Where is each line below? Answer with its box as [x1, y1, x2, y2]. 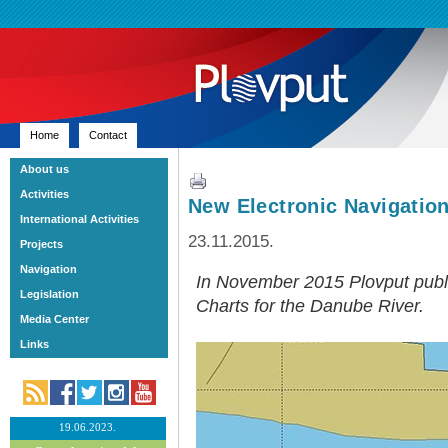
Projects [19, 238, 63, 250]
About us [19, 163, 69, 175]
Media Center [19, 313, 89, 325]
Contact [89, 129, 127, 141]
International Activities [19, 213, 139, 225]
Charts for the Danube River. [196, 295, 425, 316]
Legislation [19, 288, 79, 300]
